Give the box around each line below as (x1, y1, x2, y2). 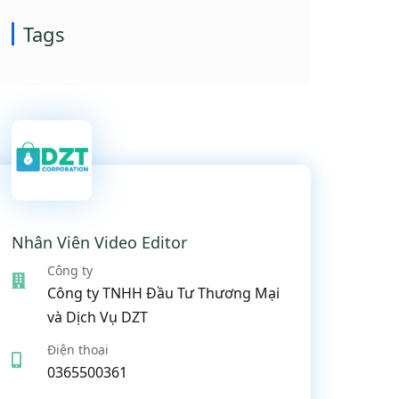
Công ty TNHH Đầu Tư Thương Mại (47, 283, 280, 303)
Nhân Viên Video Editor (12, 232, 187, 253)
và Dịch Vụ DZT (47, 307, 148, 327)
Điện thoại (47, 341, 109, 358)
